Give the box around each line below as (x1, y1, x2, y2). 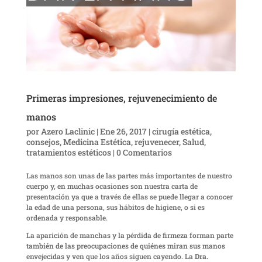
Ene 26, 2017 (99, 126, 147, 137)
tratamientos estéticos (26, 147, 111, 158)
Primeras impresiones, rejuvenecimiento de (26, 92, 217, 105)
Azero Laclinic (40, 126, 95, 137)
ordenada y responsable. (26, 213, 108, 223)
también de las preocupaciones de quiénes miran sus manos (26, 241, 225, 251)
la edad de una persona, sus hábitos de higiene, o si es (26, 202, 205, 212)
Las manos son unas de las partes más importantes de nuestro (26, 171, 232, 181)
